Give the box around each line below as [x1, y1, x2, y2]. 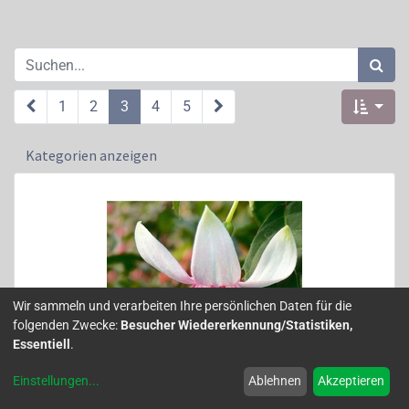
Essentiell [13, 336, 70, 351]
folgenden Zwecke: [13, 317, 121, 332]
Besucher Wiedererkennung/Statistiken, [121, 317, 352, 332]
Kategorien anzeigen [26, 146, 157, 164]
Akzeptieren [318, 373, 385, 389]
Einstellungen [13, 373, 89, 389]
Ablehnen [248, 373, 302, 389]
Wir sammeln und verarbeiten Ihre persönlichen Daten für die [13, 298, 351, 313]
